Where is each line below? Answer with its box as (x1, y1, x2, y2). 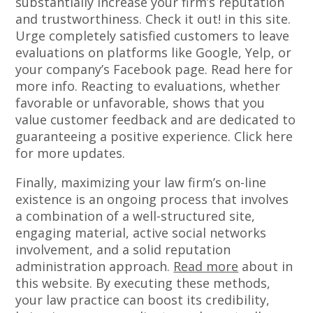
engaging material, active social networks (15, 224, 267, 242)
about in (238, 258, 293, 275)
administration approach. (15, 258, 174, 275)
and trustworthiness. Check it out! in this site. (15, 10, 291, 28)
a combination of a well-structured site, (15, 208, 256, 225)
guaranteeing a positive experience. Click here (15, 128, 293, 145)
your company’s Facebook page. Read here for (15, 61, 293, 78)
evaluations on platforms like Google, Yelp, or (15, 44, 292, 61)
